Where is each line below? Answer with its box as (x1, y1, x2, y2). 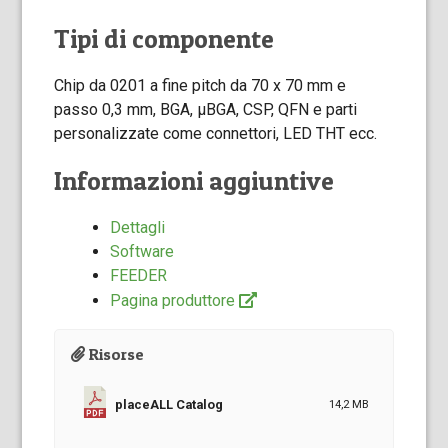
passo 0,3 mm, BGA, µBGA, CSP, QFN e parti (54, 99, 358, 119)
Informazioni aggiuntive (54, 164, 335, 196)
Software (110, 241, 175, 261)
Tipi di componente (54, 22, 275, 54)
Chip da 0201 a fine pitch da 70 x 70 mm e (54, 75, 347, 95)
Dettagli (110, 217, 166, 237)
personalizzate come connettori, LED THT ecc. (54, 123, 378, 143)
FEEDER (110, 265, 168, 285)
